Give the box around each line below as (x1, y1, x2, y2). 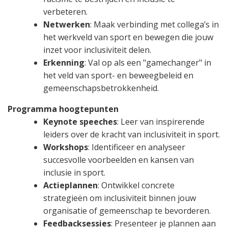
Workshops (43, 141, 88, 153)
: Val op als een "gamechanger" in (84, 56, 211, 68)
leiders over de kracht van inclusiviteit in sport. (43, 128, 220, 140)
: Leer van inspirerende (117, 116, 205, 127)
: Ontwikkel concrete (98, 179, 175, 191)
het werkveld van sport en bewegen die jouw (43, 31, 213, 43)
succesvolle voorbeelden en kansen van (43, 154, 194, 165)
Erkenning (43, 56, 84, 68)
